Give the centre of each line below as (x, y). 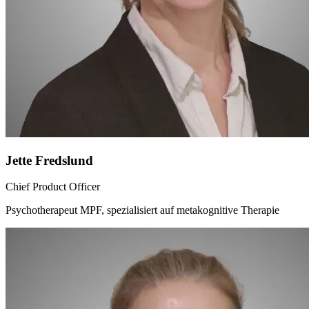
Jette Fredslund (49, 160)
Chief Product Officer (53, 187)
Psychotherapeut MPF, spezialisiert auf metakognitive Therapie (142, 210)
